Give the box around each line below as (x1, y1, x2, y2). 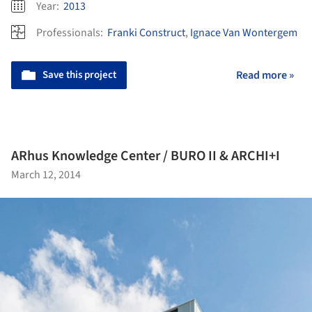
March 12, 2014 (11, 167, 81, 183)
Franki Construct (107, 24, 185, 40)
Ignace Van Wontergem (190, 24, 297, 40)
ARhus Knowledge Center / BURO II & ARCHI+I (11, 146, 280, 166)
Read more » (236, 67, 294, 83)
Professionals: (36, 24, 105, 40)
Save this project (42, 67, 116, 82)
